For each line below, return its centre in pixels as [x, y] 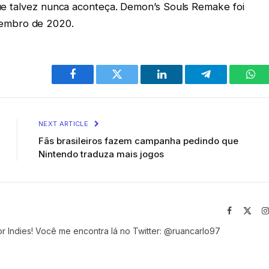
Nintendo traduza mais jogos [101, 154]
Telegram [225, 83]
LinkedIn [180, 83]
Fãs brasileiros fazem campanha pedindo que [138, 141]
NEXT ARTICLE [65, 124]
